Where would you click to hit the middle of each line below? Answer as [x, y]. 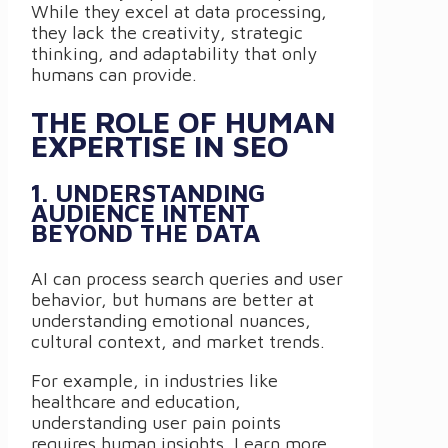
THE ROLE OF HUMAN [183, 121]
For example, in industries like [154, 380]
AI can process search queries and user [187, 278]
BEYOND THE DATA [145, 232]
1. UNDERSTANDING [148, 192]
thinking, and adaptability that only [174, 54]
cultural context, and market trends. [178, 341]
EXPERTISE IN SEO [160, 145]
